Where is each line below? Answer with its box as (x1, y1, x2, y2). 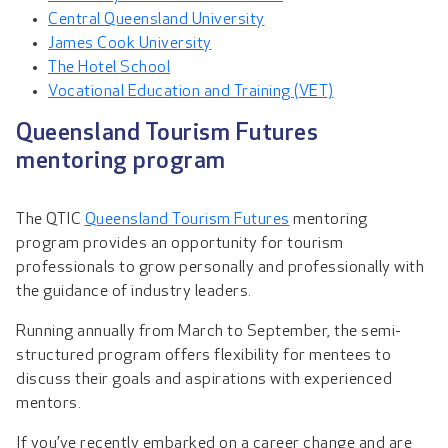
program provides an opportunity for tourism (16, 235, 344, 252)
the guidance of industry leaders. (16, 283, 255, 300)
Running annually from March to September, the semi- (16, 323, 402, 340)
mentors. (16, 395, 85, 412)
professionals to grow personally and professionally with (16, 259, 424, 276)
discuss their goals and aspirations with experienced (16, 371, 392, 388)
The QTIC (16, 211, 85, 228)
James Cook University (48, 35, 212, 52)
